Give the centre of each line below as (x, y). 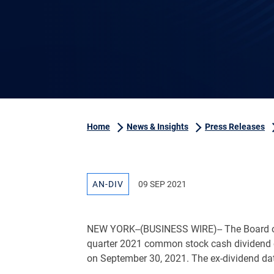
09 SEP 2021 (162, 184)
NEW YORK (111, 229)
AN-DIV (108, 184)
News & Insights (157, 127)
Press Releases (235, 127)
